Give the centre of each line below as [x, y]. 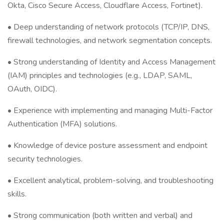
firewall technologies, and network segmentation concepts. [110, 40]
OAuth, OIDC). [32, 89]
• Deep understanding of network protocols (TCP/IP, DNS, [108, 27]
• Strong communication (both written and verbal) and [100, 215]
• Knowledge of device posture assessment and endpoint [107, 145]
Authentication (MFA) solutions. [62, 124]
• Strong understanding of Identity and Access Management [111, 62]
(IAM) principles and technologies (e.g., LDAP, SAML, [100, 75]
